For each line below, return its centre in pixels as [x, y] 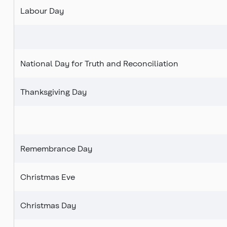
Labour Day [42, 11]
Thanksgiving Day [53, 92]
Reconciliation [151, 63]
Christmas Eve [48, 177]
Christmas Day [48, 205]
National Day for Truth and [72, 63]
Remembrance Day [56, 148]
